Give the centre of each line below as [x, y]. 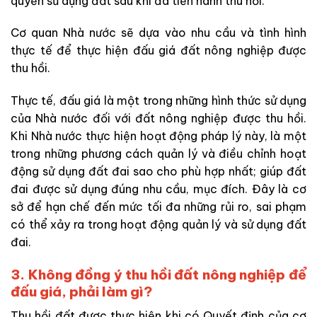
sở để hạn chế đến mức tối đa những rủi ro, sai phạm [158, 207]
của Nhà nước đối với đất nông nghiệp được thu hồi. [158, 119]
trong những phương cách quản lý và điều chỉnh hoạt [158, 154]
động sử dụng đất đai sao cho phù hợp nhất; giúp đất [158, 172]
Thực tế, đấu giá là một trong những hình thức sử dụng [158, 101]
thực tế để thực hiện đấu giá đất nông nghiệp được [158, 51]
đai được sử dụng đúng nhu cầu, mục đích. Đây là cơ [158, 189]
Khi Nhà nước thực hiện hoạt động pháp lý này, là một [158, 136]
